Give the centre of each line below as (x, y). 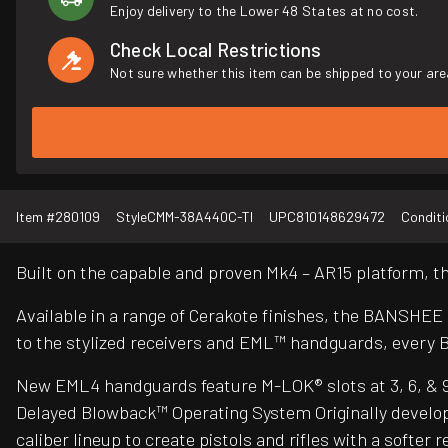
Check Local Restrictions (216, 49)
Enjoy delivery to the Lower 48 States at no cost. (264, 10)
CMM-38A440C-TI (200, 217)
